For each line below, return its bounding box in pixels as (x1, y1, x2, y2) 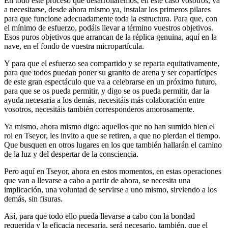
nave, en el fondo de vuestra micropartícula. (4, 41, 144, 50)
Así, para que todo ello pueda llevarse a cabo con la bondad (4, 211, 195, 220)
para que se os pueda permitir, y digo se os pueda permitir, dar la (4, 86, 209, 95)
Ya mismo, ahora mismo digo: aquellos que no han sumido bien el (4, 122, 215, 131)
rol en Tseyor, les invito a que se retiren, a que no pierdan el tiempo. (4, 131, 220, 140)
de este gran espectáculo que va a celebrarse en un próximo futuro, (4, 77, 217, 86)
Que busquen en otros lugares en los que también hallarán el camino (4, 140, 222, 149)
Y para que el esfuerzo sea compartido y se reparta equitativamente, (4, 59, 219, 68)
